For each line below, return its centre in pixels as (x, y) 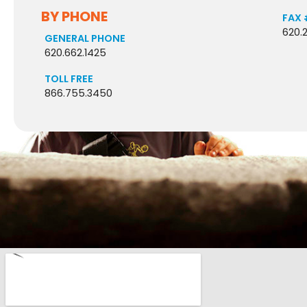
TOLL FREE (69, 78)
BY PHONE (74, 16)
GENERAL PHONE (85, 38)
